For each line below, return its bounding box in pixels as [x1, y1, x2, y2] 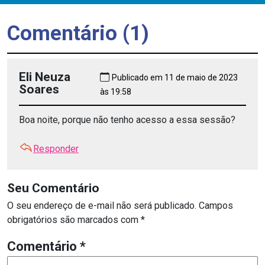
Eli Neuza [19, 69, 70, 84]
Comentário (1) [7, 21, 149, 46]
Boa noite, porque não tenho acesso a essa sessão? [19, 114, 235, 125]
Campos [199, 199, 233, 211]
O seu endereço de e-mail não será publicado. [7, 199, 196, 211]
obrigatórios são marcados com [7, 214, 141, 225]
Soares [19, 81, 59, 96]
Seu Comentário [7, 180, 99, 195]
